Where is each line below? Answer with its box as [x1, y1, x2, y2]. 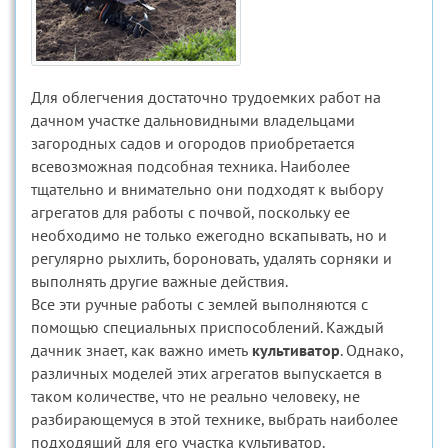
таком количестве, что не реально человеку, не [31, 386, 360, 406]
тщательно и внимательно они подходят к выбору [31, 179, 383, 199]
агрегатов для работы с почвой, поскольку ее [31, 202, 350, 222]
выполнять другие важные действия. [31, 271, 288, 291]
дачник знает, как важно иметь [31, 340, 252, 360]
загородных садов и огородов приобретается [31, 133, 355, 153]
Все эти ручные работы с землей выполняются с [31, 294, 368, 314]
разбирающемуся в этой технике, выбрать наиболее [31, 409, 398, 429]
